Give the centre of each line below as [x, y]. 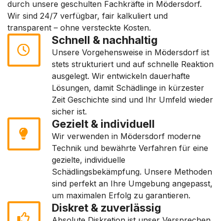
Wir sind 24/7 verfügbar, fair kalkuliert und [88, 16]
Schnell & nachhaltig [105, 40]
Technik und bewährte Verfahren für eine [130, 148]
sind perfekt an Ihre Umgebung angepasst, [132, 184]
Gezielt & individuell [103, 124]
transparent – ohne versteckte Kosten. [79, 28]
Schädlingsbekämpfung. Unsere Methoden [132, 172]
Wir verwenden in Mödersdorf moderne [126, 136]
